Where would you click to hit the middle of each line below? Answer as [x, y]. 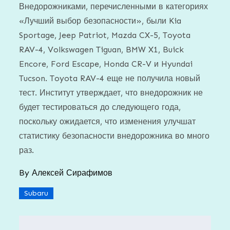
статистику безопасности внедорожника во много [114, 136]
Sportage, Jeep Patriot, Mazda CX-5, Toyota [105, 35]
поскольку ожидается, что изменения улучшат [108, 121]
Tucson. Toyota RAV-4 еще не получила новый [110, 78]
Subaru [36, 193]
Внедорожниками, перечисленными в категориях [114, 6]
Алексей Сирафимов [72, 172]
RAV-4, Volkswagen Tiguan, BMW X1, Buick [102, 49]
